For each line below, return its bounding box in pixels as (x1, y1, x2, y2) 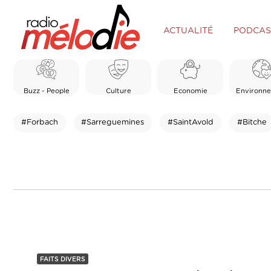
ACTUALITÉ (163, 26, 213, 35)
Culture (105, 87, 131, 94)
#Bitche (237, 118, 267, 126)
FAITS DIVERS (40, 256, 85, 263)
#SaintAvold (167, 118, 214, 126)
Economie (173, 87, 207, 94)
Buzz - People (23, 87, 70, 94)
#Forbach (21, 118, 58, 126)
